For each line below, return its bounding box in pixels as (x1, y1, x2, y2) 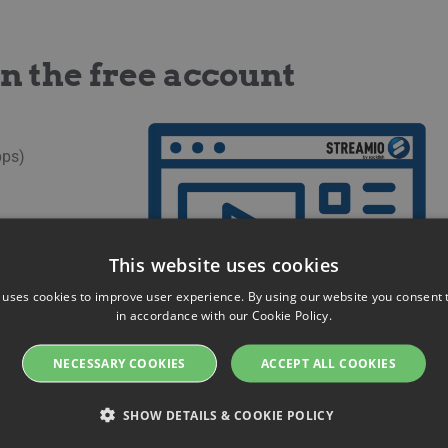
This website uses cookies (108, 252, 340, 277)
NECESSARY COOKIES (52, 354, 186, 372)
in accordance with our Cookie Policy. (115, 306, 333, 324)
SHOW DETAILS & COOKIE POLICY (123, 406, 334, 424)
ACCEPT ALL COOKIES (260, 354, 396, 372)
